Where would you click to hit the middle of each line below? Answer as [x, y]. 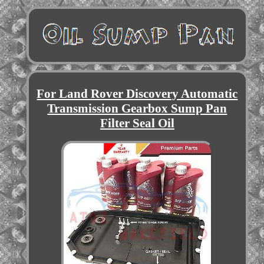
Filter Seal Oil [137, 123]
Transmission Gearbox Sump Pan [137, 109]
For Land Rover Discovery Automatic [137, 94]
